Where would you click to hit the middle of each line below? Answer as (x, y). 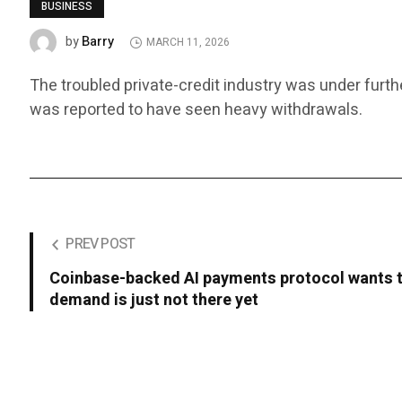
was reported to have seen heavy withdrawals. (197, 110)
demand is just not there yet (154, 301)
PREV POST (100, 245)
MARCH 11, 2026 (188, 43)
